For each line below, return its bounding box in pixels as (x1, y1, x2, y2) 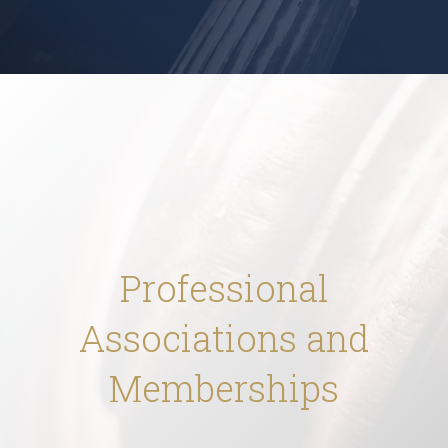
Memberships (109, 363, 339, 412)
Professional (119, 263, 329, 312)
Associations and (78, 313, 370, 362)
